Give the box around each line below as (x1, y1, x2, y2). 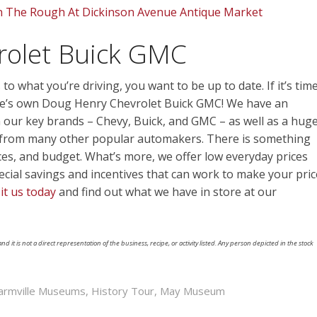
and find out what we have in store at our (56, 183, 277, 200)
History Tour (91, 283, 154, 298)
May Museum (160, 283, 225, 298)
